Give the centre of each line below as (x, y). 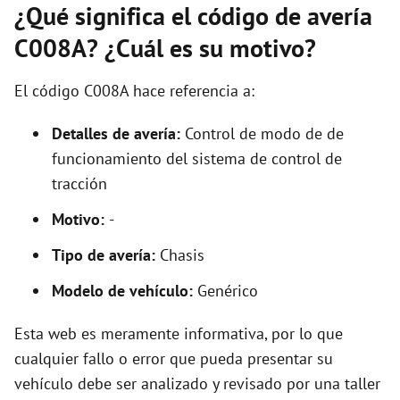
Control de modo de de (264, 133)
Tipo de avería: (106, 255)
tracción (79, 183)
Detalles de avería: (118, 133)
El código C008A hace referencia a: (134, 91)
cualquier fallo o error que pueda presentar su (174, 358)
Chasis (182, 255)
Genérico (225, 291)
